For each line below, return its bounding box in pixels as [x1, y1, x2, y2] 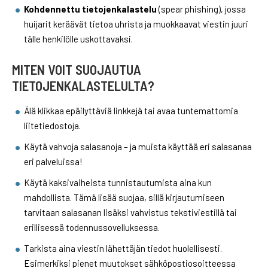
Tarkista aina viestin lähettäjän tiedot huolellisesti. [24, 242, 222, 254]
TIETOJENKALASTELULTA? [12, 77, 154, 94]
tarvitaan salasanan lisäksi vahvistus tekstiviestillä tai [24, 206, 237, 218]
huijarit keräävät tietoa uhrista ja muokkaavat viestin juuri [24, 18, 248, 29]
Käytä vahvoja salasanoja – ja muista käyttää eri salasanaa [24, 141, 252, 152]
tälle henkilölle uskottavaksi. [24, 33, 133, 44]
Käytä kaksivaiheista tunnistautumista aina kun [24, 176, 212, 188]
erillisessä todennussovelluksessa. [24, 221, 160, 233]
